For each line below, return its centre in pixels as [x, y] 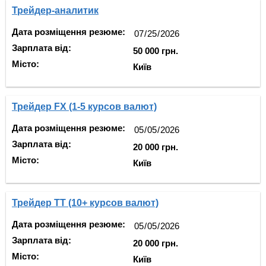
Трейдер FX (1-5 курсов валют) [84, 107]
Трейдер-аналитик [55, 10]
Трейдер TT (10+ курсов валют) [85, 203]
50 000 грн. [156, 51]
